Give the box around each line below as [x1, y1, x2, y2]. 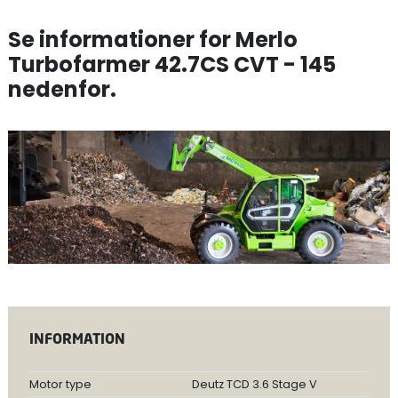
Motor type [28, 377, 92, 392]
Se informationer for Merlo [7, 25, 298, 54]
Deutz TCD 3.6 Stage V [191, 377, 317, 392]
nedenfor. [7, 75, 116, 104]
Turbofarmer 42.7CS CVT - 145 [7, 50, 336, 79]
